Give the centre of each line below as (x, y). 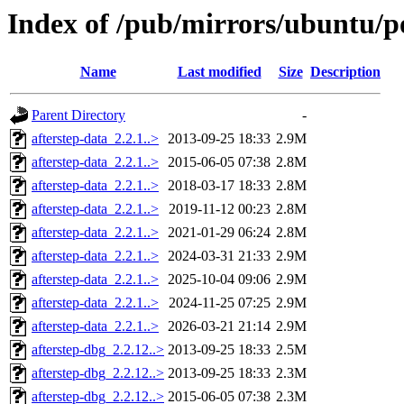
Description (345, 72)
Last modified (219, 72)
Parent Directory (78, 115)
